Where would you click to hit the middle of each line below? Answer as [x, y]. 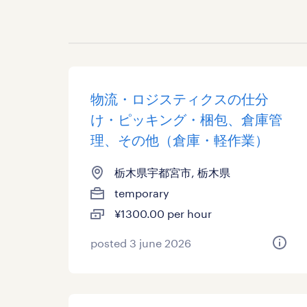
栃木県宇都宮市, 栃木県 [172, 172]
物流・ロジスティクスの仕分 [180, 99]
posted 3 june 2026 [141, 243]
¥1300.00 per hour [163, 213]
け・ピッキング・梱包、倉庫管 [186, 119]
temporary [142, 193]
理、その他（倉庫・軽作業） [180, 140]
